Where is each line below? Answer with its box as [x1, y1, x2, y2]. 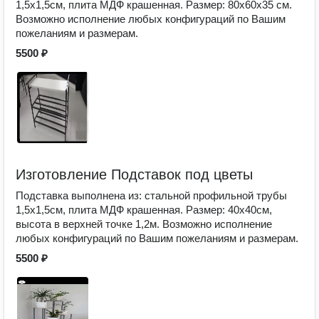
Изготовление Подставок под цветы [16, 167, 253, 182]
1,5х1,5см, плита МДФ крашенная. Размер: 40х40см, [16, 204, 272, 216]
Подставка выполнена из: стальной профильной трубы [16, 189, 287, 202]
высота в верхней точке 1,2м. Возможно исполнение [16, 218, 272, 230]
